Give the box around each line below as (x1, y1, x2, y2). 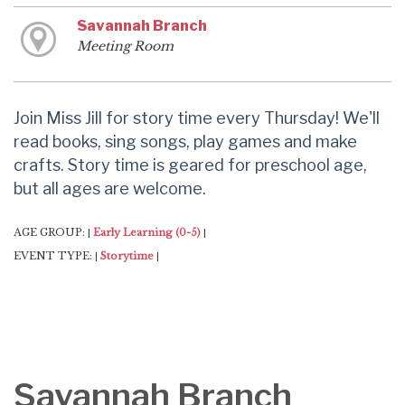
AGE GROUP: (14, 225, 88, 239)
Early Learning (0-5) (93, 225, 201, 239)
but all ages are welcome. (14, 177, 206, 198)
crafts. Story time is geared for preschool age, (14, 154, 367, 174)
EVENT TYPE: (14, 249, 95, 262)
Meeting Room (76, 37, 174, 54)
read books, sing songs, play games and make (14, 130, 357, 151)
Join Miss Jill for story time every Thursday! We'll (14, 107, 380, 127)
